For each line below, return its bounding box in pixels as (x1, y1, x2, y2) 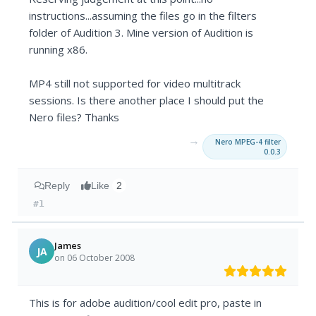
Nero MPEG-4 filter (214, 137, 281, 147)
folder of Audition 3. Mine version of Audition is (29, 25, 254, 40)
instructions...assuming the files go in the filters (29, 8, 257, 23)
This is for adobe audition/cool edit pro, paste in (29, 296, 262, 310)
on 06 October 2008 (54, 251, 135, 264)
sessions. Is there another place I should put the (29, 93, 265, 108)
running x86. (29, 42, 88, 57)
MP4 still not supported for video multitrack (29, 76, 241, 91)
